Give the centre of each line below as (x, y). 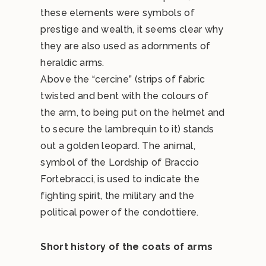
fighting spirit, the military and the (118, 196)
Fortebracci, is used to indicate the (120, 179)
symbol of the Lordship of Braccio (120, 162)
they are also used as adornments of (126, 46)
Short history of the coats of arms (127, 247)
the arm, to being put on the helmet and (133, 113)
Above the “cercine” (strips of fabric (123, 79)
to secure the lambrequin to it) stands (127, 129)
